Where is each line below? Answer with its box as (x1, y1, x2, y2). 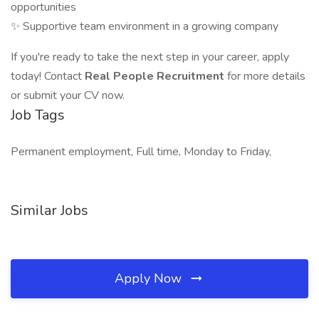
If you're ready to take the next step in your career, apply (11, 49, 289, 65)
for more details (227, 68, 305, 84)
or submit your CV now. (11, 88, 125, 103)
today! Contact (11, 68, 85, 84)
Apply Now (115, 270, 185, 287)
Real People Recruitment (85, 68, 227, 84)
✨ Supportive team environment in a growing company (11, 19, 278, 34)
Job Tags (11, 105, 65, 125)
